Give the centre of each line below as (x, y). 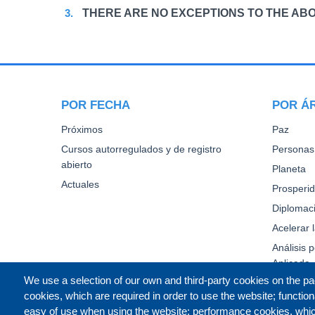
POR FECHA (96, 105)
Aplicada (291, 263)
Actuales (80, 185)
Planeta (289, 169)
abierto (77, 165)
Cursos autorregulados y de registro (141, 149)
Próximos (82, 130)
